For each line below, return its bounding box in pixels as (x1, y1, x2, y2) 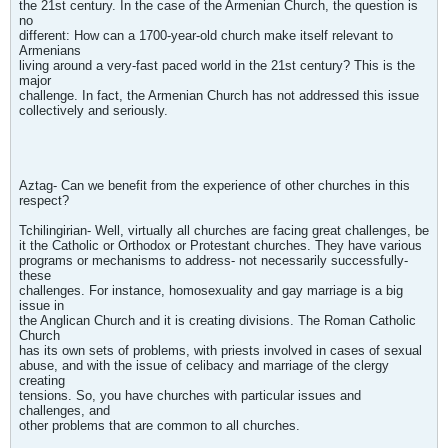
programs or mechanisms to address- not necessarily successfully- (19, 253, 408, 268)
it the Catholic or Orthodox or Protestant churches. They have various (19, 238, 422, 253)
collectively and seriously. (19, 103, 168, 118)
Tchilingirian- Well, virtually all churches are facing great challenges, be (19, 223, 429, 238)
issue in (19, 298, 64, 313)
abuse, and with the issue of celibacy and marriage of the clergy (19, 358, 389, 373)
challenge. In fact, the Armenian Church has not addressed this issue (19, 88, 419, 103)
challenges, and (19, 403, 110, 418)
